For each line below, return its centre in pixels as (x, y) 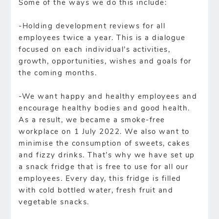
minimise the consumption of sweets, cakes (104, 144)
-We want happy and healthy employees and (108, 97)
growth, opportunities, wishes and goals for (105, 62)
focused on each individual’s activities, (95, 50)
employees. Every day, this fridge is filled (100, 179)
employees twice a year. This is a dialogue (102, 38)
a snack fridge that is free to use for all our (104, 167)
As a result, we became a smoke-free (92, 120)
